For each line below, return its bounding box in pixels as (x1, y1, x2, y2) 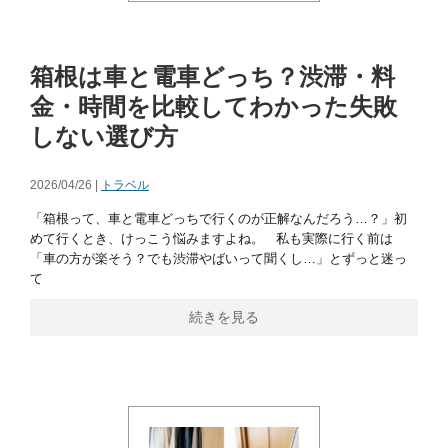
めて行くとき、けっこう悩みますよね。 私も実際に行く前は (30, 231, 393, 246)
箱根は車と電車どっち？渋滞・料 (30, 63, 395, 90)
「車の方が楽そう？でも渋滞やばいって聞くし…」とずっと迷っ (30, 251, 407, 266)
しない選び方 (30, 123, 178, 150)
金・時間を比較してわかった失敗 (30, 93, 397, 120)
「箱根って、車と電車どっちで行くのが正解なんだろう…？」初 (30, 211, 407, 226)
